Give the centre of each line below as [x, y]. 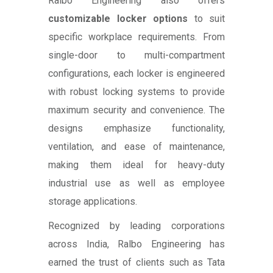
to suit [206, 19]
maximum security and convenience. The [136, 110]
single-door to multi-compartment [136, 55]
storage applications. [93, 202]
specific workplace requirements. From [136, 37]
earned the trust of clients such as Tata [136, 263]
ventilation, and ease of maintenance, [136, 147]
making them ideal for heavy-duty [136, 165]
